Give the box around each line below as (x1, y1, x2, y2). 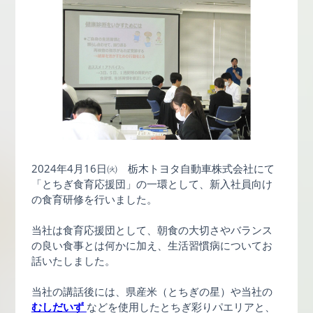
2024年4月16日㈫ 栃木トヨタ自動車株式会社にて (31, 161, 275, 176)
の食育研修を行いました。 (31, 192, 157, 207)
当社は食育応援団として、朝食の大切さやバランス (31, 223, 272, 238)
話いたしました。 (31, 254, 115, 268)
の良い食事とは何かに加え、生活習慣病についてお (31, 238, 272, 253)
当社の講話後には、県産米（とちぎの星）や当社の (31, 284, 272, 299)
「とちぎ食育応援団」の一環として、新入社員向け (31, 177, 272, 191)
